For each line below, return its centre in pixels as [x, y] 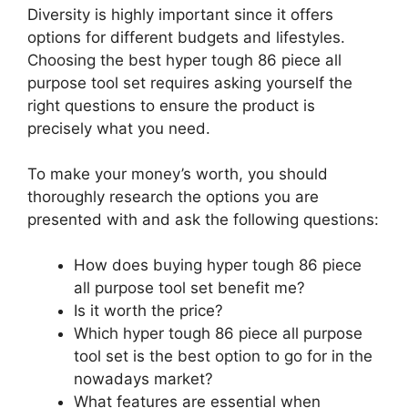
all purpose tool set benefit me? [189, 288]
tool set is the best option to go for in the [223, 357]
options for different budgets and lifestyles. [186, 37]
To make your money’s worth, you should [178, 174]
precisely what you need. [119, 128]
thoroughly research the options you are [173, 197]
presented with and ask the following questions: [203, 220]
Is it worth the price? [148, 311]
